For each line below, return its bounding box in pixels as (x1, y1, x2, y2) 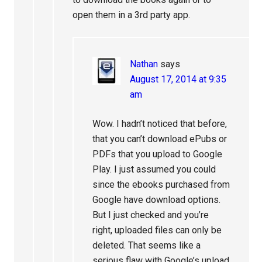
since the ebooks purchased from (92, 179, 230, 190)
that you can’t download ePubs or (92, 133, 227, 144)
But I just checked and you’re (92, 209, 209, 220)
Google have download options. (92, 194, 221, 205)
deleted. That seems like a (92, 240, 201, 251)
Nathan (130, 58, 158, 70)
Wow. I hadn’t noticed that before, (92, 118, 227, 129)
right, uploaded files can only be (92, 225, 222, 236)
